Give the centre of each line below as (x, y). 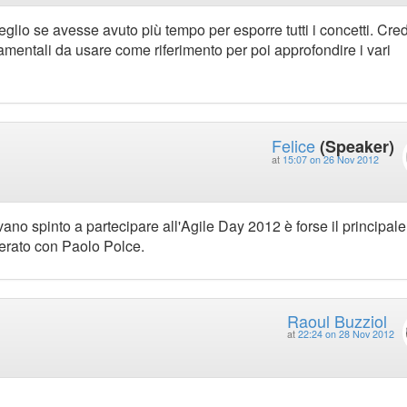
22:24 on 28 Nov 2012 (346, 334)
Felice (293, 145)
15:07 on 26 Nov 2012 (330, 159)
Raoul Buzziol (337, 321)
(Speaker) (357, 146)
